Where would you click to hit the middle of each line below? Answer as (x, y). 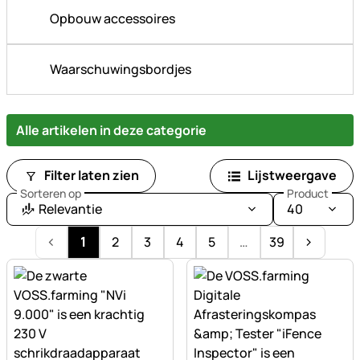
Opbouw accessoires (112, 19)
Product (308, 193)
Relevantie (71, 209)
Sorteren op (51, 193)
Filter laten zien (92, 175)
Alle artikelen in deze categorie (111, 130)
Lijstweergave (292, 175)
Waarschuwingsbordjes (121, 70)
